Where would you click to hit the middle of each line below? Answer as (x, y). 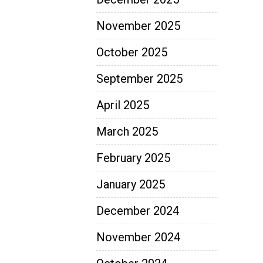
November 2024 (138, 237)
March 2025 (127, 131)
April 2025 (123, 105)
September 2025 (139, 78)
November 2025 (138, 26)
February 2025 (133, 158)
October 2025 (132, 52)
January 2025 (131, 184)
